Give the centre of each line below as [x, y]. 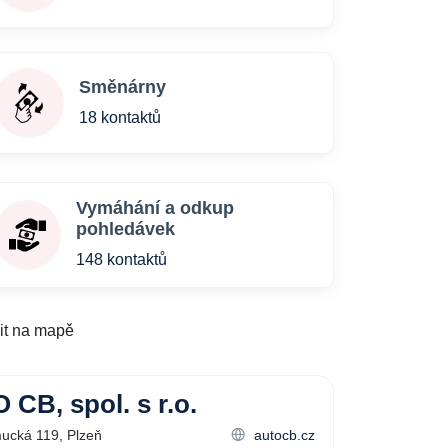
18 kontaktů [120, 117]
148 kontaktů [121, 259]
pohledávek [125, 229]
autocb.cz [282, 435]
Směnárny [122, 86]
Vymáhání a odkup [154, 208]
